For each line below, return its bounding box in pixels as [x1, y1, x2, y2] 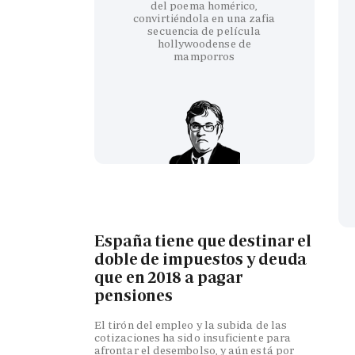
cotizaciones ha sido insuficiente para [94, 330, 292, 345]
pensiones [94, 285, 174, 307]
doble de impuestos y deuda [94, 249, 307, 270]
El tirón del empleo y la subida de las [94, 317, 288, 332]
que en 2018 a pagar [94, 267, 244, 288]
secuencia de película [147, 23, 261, 38]
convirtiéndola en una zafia [133, 10, 276, 25]
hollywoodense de [157, 36, 251, 51]
